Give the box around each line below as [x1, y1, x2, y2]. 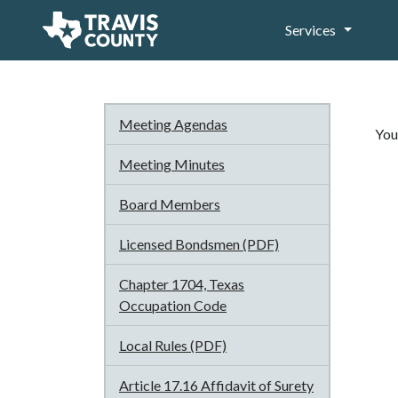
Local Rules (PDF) [119, 337, 227, 354]
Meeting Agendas [119, 115, 227, 132]
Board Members [119, 195, 220, 212]
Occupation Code [119, 297, 227, 314]
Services [285, 21, 337, 38]
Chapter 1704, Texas [119, 275, 244, 292]
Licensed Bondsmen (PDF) [119, 235, 279, 252]
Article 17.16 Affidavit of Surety [119, 377, 314, 394]
